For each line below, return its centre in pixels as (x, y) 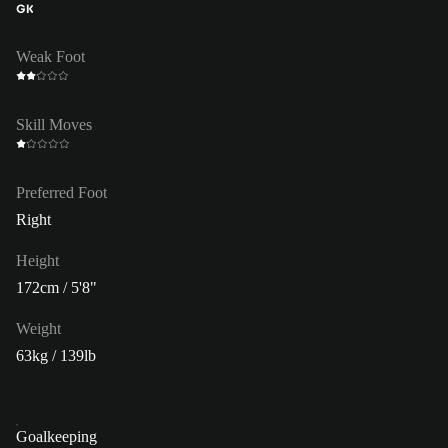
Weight (38, 328)
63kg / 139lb (56, 355)
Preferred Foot (61, 192)
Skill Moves (54, 124)
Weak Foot (50, 56)
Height (37, 260)
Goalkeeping (56, 436)
